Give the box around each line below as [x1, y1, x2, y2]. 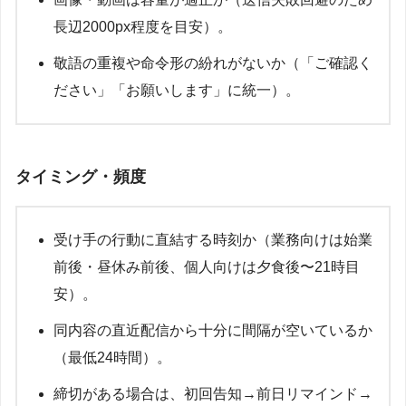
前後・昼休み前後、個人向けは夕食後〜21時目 [53, 258, 360, 275]
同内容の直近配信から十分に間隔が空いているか [53, 322, 372, 338]
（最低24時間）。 [53, 349, 171, 365]
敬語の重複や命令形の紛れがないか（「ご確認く [53, 55, 372, 72]
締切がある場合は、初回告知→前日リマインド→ [53, 385, 372, 401]
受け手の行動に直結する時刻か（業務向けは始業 [53, 231, 372, 247]
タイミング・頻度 [15, 167, 146, 186]
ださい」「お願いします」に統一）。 [53, 82, 300, 99]
